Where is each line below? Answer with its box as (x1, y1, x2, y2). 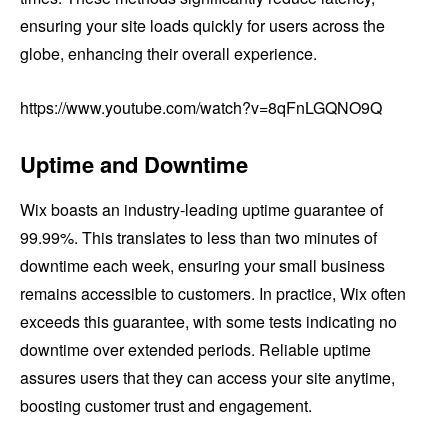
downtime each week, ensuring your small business (20, 253, 385, 277)
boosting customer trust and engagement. (20, 393, 312, 417)
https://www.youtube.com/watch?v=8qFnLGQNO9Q (20, 95, 382, 119)
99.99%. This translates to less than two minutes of (20, 225, 377, 249)
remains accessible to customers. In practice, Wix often (20, 281, 406, 305)
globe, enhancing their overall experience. (20, 41, 317, 65)
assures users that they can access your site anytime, (20, 365, 395, 389)
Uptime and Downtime (20, 147, 248, 180)
